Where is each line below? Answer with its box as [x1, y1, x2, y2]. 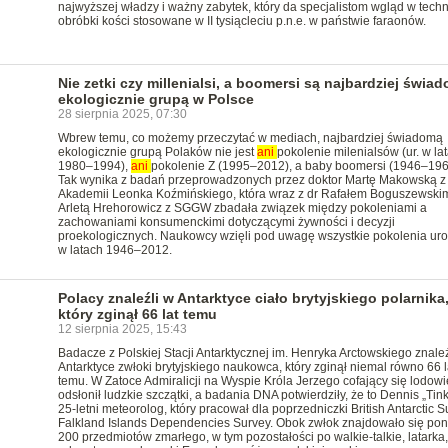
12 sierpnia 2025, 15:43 [57, 322, 187, 336]
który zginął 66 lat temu [57, 306, 217, 322]
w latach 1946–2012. [57, 243, 172, 257]
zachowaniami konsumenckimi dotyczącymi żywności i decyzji [57, 215, 395, 229]
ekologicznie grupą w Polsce [57, 91, 254, 107]
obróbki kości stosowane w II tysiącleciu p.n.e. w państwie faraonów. [57, 14, 426, 28]
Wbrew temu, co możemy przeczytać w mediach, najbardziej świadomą [57, 131, 443, 145]
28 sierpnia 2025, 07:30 [57, 107, 187, 121]
